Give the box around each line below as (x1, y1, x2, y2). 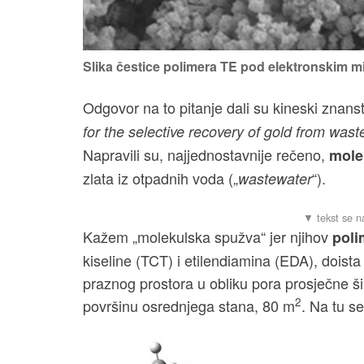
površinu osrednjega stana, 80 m (83, 295, 295, 317)
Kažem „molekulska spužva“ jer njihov (83, 226, 332, 248)
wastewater (238, 168, 312, 189)
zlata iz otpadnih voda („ (83, 167, 238, 189)
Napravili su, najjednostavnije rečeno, (83, 144, 329, 166)
